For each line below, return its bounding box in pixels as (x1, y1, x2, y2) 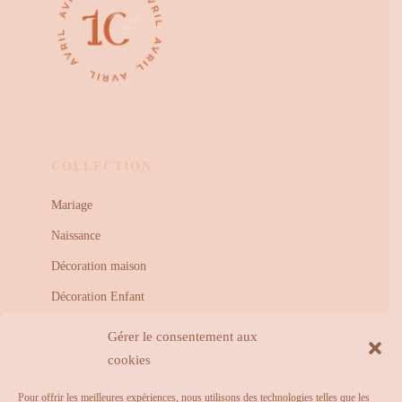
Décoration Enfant (50, 289, 144, 303)
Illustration (50, 319, 107, 334)
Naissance (50, 228, 100, 242)
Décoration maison (50, 258, 146, 273)
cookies (108, 353, 151, 367)
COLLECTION (50, 159, 153, 173)
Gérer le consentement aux (108, 329, 258, 344)
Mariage (50, 197, 92, 212)
